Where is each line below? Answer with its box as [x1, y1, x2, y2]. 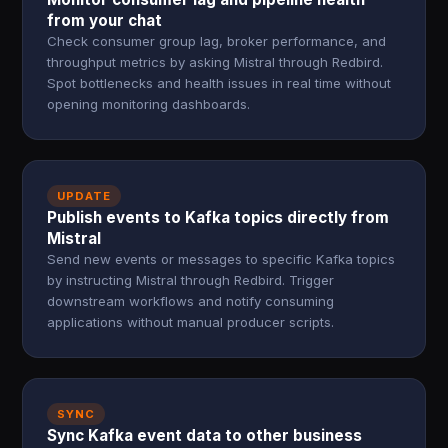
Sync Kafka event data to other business [47, 426, 363, 445]
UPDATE [57, 189, 111, 203]
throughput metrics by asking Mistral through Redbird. [47, 54, 384, 70]
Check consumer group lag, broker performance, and [47, 33, 387, 49]
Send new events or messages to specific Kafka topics [47, 251, 396, 267]
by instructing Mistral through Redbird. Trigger [47, 272, 335, 288]
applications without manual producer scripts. [47, 314, 335, 330]
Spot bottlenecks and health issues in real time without [47, 75, 392, 91]
